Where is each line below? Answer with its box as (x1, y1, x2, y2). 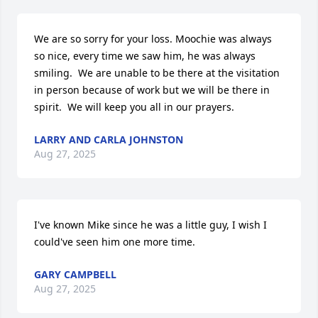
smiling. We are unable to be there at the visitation (34, 66, 280, 79)
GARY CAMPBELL (34, 268, 116, 281)
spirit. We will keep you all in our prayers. (34, 100, 234, 114)
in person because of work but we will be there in (34, 83, 270, 97)
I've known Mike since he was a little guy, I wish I (34, 218, 267, 231)
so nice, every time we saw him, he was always (34, 49, 256, 62)
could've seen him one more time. (34, 235, 195, 248)
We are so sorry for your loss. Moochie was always (34, 32, 272, 45)
